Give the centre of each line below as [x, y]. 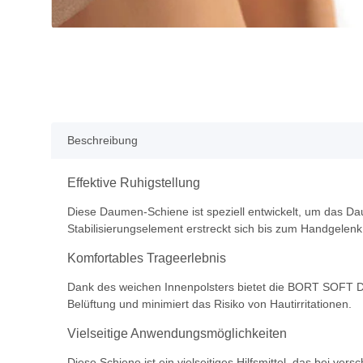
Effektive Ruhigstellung [134, 183]
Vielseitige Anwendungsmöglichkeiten [177, 334]
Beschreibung [102, 141]
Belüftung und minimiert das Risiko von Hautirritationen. [209, 304]
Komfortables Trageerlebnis [147, 258]
